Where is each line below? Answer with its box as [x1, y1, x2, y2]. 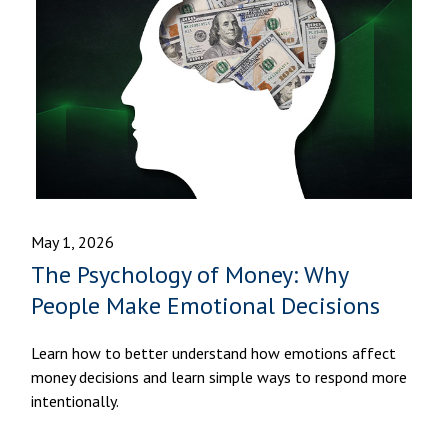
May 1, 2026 [31, 231, 115, 252]
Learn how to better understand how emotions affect [31, 342, 397, 363]
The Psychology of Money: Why [31, 258, 349, 290]
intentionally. [31, 390, 120, 411]
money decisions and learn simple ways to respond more [31, 366, 408, 387]
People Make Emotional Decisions [31, 289, 381, 321]
